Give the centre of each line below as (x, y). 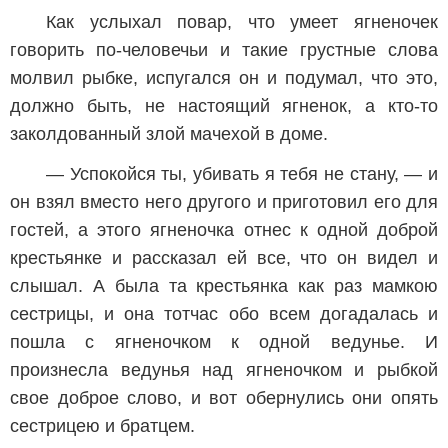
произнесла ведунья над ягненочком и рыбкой (224, 370)
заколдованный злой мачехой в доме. (169, 134)
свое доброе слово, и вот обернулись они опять (224, 398)
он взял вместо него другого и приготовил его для (224, 202)
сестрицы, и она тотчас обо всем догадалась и (224, 314)
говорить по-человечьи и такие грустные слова (224, 50)
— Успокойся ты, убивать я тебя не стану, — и (242, 174)
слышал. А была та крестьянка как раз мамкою (224, 286)
